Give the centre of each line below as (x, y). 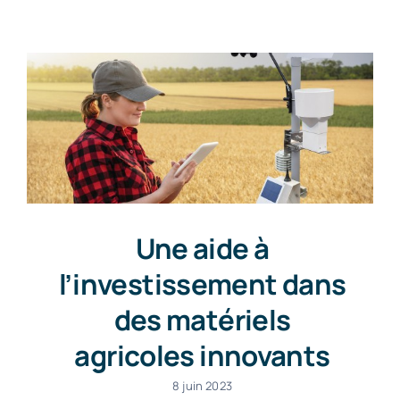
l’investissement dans (202, 284)
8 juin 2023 (202, 386)
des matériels (202, 320)
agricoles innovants (202, 356)
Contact (200, 49)
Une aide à (202, 249)
